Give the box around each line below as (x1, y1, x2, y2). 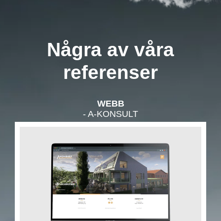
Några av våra (47, 39, 174, 61)
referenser (63, 62, 158, 83)
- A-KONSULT (83, 109, 138, 119)
